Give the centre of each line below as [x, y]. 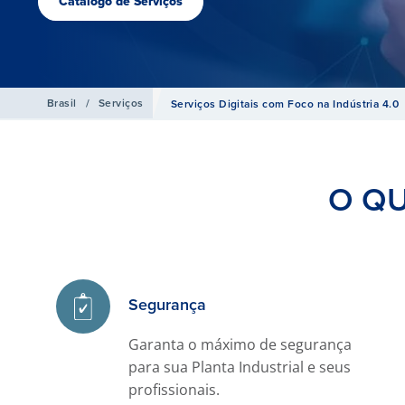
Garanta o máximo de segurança [240, 344]
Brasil [62, 103]
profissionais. [174, 390]
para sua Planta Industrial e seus [240, 367]
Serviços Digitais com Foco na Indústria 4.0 [285, 104]
